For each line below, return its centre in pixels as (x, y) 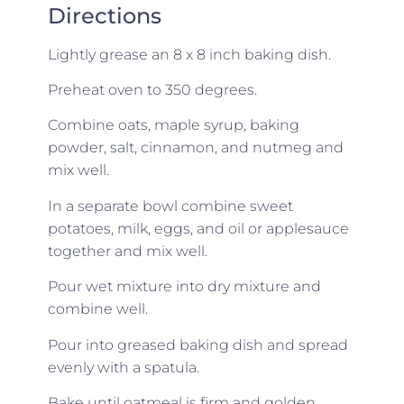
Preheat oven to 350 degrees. (152, 89)
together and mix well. (129, 251)
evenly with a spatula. (123, 367)
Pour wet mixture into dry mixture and (184, 287)
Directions (104, 15)
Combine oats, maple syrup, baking (173, 125)
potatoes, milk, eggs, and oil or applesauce (198, 228)
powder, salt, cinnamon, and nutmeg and (195, 148)
